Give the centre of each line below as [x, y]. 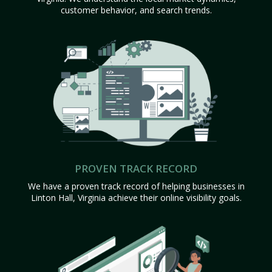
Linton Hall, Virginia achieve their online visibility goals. [136, 197]
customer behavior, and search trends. [136, 10]
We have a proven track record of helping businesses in [136, 186]
